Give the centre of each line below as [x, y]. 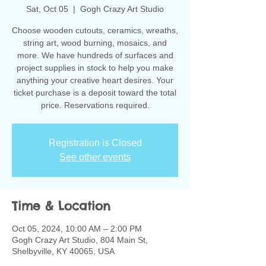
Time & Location [61, 206]
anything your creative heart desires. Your [95, 80]
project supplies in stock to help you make [95, 68]
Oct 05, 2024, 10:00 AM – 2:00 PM [77, 229]
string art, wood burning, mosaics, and [95, 43]
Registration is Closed [95, 143]
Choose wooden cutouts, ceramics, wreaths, [95, 30]
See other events [95, 157]
